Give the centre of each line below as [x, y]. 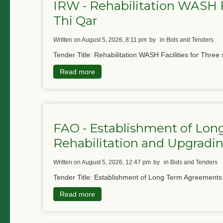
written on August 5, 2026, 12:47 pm [105, 162]
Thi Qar [75, 20]
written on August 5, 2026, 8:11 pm [103, 40]
